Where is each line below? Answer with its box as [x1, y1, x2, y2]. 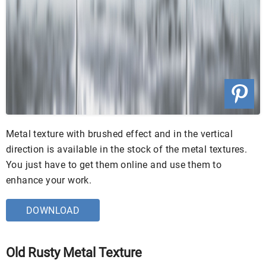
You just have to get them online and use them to [6, 159, 222, 170]
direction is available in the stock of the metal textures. [6, 143, 248, 155]
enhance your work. [6, 174, 92, 186]
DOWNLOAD [26, 204, 80, 216]
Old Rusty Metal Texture [6, 245, 142, 260]
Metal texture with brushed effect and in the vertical [6, 128, 233, 140]
